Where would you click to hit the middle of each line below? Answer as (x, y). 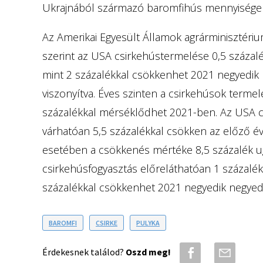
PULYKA (148, 223)
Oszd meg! (148, 252)
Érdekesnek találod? (84, 252)
